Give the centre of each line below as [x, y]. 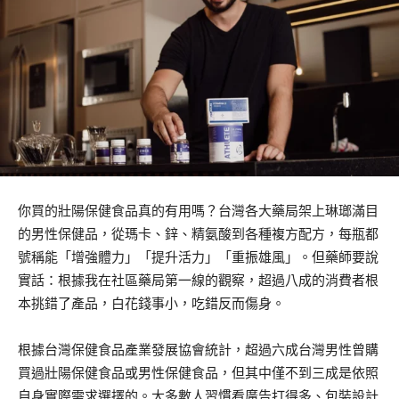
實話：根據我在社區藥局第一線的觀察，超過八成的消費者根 [198, 280]
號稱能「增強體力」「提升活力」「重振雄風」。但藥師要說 [198, 256]
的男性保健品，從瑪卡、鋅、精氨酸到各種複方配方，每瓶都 [198, 233]
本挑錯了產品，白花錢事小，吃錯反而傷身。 [151, 303]
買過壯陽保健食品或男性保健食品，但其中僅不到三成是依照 [198, 372]
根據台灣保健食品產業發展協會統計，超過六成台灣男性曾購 [198, 349]
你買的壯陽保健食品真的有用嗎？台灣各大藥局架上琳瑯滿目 [198, 210]
